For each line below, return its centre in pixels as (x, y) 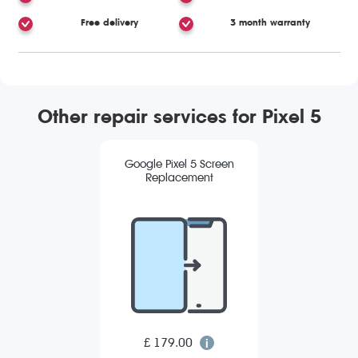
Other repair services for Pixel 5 (179, 116)
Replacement (179, 178)
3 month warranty (270, 22)
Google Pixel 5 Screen (179, 165)
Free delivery (109, 22)
